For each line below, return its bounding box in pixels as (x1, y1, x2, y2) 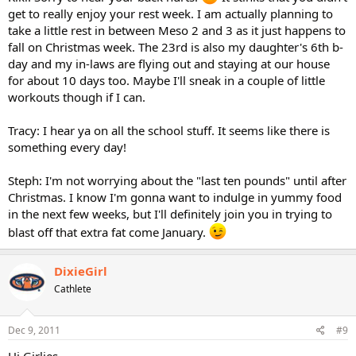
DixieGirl (54, 263, 107, 279)
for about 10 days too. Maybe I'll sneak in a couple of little (8, 72, 325, 88)
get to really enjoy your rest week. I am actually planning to (8, 6, 333, 21)
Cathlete (54, 282, 91, 296)
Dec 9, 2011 (8, 323, 60, 337)
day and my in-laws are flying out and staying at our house (8, 56, 330, 72)
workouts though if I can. (8, 89, 145, 105)
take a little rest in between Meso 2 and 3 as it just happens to (8, 22, 346, 38)
